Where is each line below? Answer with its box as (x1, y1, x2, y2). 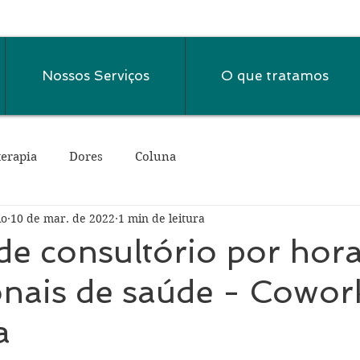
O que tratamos (221, 67, 329, 84)
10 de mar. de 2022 (10, 211, 115, 226)
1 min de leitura (118, 211, 205, 226)
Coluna (135, 149, 176, 164)
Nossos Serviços (41, 67, 149, 84)
